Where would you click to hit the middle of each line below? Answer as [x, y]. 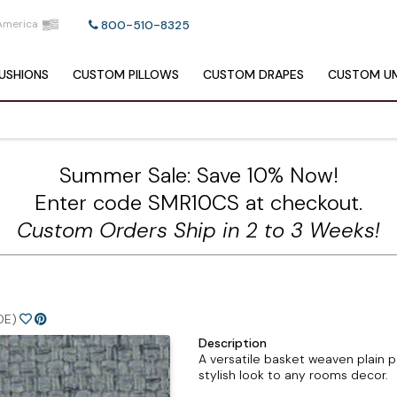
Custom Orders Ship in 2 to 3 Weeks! [198, 230]
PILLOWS [152, 74]
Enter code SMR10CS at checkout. [198, 202]
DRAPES [280, 74]
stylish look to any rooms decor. [293, 375]
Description [233, 343]
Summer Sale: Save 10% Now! [198, 175]
